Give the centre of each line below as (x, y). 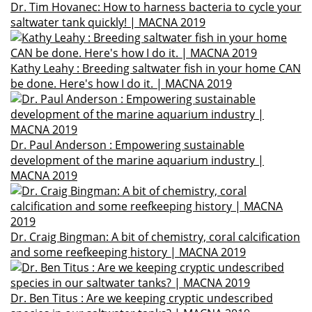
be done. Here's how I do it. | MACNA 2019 (121, 84)
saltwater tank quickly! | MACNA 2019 (108, 22)
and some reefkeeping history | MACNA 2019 (128, 252)
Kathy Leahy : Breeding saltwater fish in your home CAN (156, 68)
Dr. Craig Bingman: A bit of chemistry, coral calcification (155, 237)
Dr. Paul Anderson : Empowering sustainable (127, 145)
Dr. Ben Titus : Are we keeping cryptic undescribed (142, 298)
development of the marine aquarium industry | (137, 160)
